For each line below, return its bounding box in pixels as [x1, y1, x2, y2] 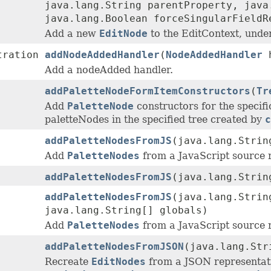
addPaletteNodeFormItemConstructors [45, 85, 250, 97]
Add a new [45, 28, 99, 40]
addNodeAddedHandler [45, 49, 160, 61]
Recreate [45, 256, 91, 268]
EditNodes [91, 256, 146, 268]
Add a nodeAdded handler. [45, 64, 173, 76]
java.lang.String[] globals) [45, 204, 208, 217]
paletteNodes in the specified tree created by [45, 114, 265, 126]
